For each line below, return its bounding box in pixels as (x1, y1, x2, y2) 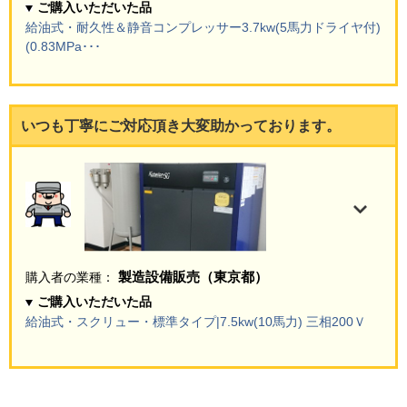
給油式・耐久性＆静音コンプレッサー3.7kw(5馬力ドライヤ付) (25, 20, 381, 35)
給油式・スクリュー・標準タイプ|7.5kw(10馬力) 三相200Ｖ (25, 314, 366, 330)
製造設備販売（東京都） (114, 269, 268, 285)
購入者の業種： (25, 270, 114, 285)
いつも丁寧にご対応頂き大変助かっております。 (21, 118, 341, 134)
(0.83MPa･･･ (25, 39, 101, 55)
